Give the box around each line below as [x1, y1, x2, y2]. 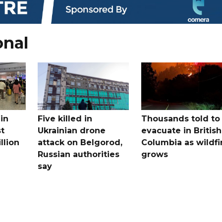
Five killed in [38, 113, 93, 123]
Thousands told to [141, 113, 220, 123]
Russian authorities [38, 149, 120, 159]
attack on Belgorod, [38, 137, 123, 147]
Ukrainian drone [38, 125, 106, 135]
